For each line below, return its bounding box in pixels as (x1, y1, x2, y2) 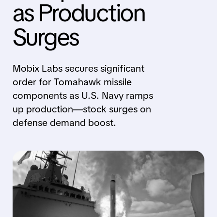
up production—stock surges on (12, 103, 151, 115)
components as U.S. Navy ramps (12, 89, 153, 102)
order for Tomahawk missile (12, 76, 132, 88)
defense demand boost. (12, 116, 116, 129)
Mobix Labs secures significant (12, 62, 144, 75)
